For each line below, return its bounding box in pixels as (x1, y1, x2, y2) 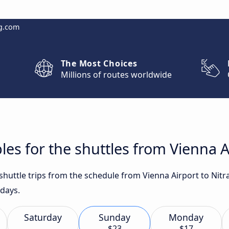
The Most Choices (60, 58, 138, 69)
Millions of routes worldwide (60, 69, 172, 80)
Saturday (24, 211, 62, 223)
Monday (169, 211, 203, 223)
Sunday (99, 211, 130, 223)
